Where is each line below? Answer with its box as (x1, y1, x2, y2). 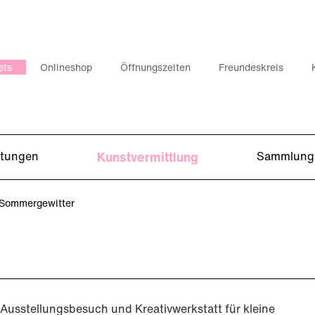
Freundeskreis (219, 60, 284, 75)
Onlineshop (40, 60, 93, 75)
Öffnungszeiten (120, 60, 191, 75)
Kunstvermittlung (97, 148, 198, 166)
